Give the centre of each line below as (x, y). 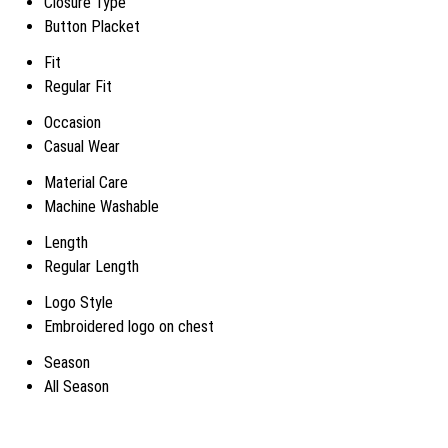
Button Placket (92, 26)
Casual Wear (82, 146)
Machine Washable (101, 206)
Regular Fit (78, 86)
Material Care (86, 182)
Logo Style (78, 302)
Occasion (72, 122)
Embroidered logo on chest (129, 326)
